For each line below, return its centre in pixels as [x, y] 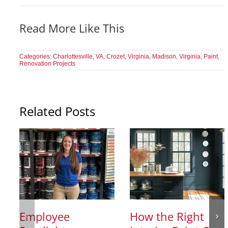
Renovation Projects [48, 64]
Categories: [36, 57]
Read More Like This [72, 28]
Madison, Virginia [177, 57]
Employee [45, 217]
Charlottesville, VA [78, 57]
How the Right [167, 217]
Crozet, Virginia [128, 57]
